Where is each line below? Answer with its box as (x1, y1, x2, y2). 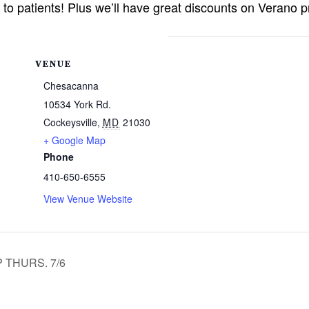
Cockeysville (43, 115, 97, 129)
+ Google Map (43, 133, 106, 147)
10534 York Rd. (43, 97, 111, 111)
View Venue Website (43, 192, 132, 206)
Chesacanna (43, 79, 99, 92)
